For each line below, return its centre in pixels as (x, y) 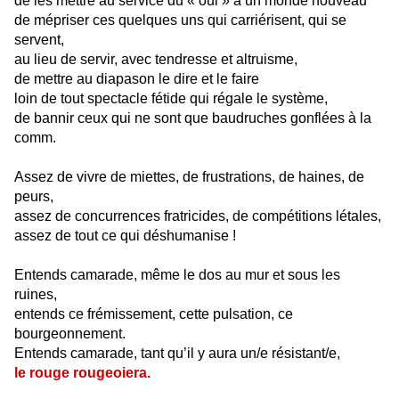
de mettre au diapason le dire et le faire (137, 79)
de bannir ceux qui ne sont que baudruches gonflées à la (193, 118)
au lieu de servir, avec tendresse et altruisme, (156, 60)
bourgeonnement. (70, 334)
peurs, (34, 197)
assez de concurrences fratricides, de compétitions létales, (198, 216)
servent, (39, 40)
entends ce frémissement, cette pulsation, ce (154, 314)
